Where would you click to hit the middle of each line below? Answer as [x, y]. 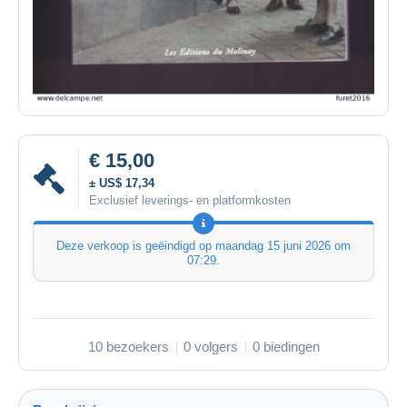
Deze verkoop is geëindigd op [136, 246]
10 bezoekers [128, 347]
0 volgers [210, 347]
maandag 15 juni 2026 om [283, 246]
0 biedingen [286, 347]
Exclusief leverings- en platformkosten [190, 201]
